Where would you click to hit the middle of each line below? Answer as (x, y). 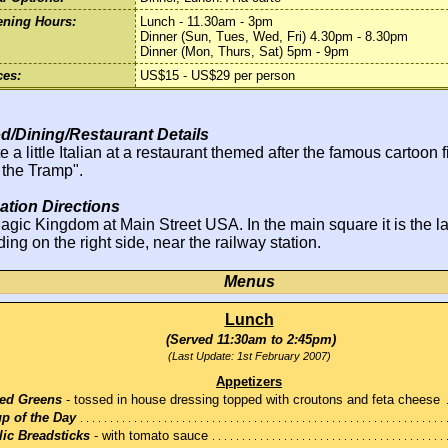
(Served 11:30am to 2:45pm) (249, 340)
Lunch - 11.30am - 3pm (206, 22)
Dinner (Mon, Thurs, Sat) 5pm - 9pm (244, 52)
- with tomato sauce (149, 436)
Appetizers (249, 382)
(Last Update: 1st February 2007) (249, 356)
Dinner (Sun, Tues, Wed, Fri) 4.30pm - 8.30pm (274, 37)
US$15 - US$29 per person (217, 76)
